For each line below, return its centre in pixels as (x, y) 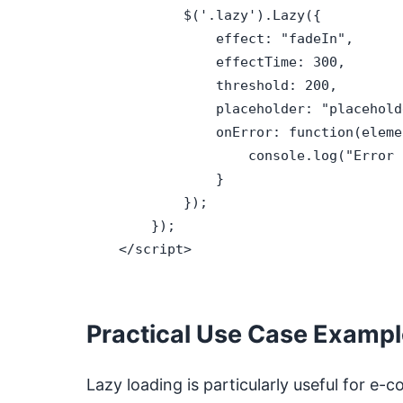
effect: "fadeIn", (220, 38)
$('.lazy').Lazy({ (204, 15)
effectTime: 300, (216, 62)
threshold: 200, (212, 85)
